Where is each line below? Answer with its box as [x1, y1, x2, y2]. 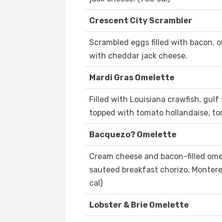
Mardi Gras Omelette [89, 73, 174, 83]
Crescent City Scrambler [89, 16, 192, 26]
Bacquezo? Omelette [89, 130, 176, 140]
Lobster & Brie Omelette [89, 200, 189, 210]
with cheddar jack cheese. [89, 51, 187, 61]
